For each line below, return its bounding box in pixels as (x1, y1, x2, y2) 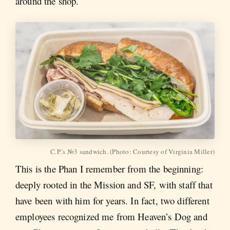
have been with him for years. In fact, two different (15, 194, 209, 207)
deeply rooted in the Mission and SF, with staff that (15, 178, 213, 191)
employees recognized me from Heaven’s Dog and (15, 210, 207, 223)
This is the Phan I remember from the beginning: (15, 162, 204, 176)
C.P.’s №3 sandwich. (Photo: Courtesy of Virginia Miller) (50, 147, 215, 157)
